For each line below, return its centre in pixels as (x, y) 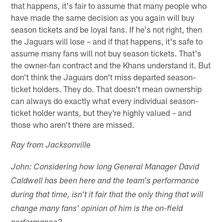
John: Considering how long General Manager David (105, 167)
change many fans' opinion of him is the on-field (97, 209)
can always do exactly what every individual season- (105, 100)
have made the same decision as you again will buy (103, 17)
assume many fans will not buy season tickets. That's (106, 53)
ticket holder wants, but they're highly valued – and (101, 112)
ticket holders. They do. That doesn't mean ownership (107, 88)
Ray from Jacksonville (51, 146)
